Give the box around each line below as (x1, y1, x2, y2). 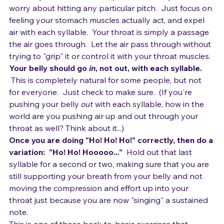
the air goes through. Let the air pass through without (9, 55, 213, 65)
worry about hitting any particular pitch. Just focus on (9, 19, 214, 29)
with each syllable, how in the (93, 115, 206, 125)
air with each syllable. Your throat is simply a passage (9, 43, 211, 53)
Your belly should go (9, 79, 89, 89)
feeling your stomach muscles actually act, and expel (9, 31, 206, 41)
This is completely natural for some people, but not (9, 91, 203, 101)
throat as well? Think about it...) (9, 139, 124, 149)
